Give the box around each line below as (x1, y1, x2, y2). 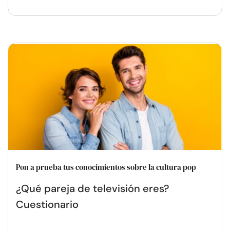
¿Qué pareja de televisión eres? (16, 181, 169, 195)
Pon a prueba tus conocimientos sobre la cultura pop (16, 161, 196, 172)
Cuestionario (16, 197, 79, 211)
